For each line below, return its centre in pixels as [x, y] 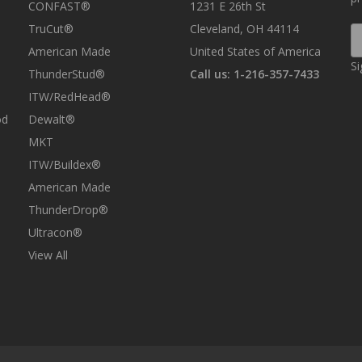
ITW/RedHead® [69, 97]
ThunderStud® [67, 74]
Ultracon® [55, 233]
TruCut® [51, 29]
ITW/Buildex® [65, 165]
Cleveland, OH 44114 [244, 29]
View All [48, 255]
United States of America [255, 52]
